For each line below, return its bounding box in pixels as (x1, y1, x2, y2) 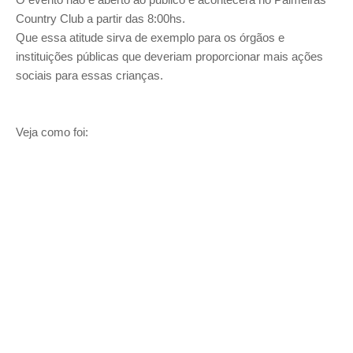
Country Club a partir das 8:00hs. (16, 11, 185, 25)
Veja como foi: (16, 124, 88, 139)
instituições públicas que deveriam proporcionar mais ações (16, 49, 323, 63)
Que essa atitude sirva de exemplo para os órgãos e (16, 30, 284, 44)
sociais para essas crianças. (16, 68, 163, 82)
